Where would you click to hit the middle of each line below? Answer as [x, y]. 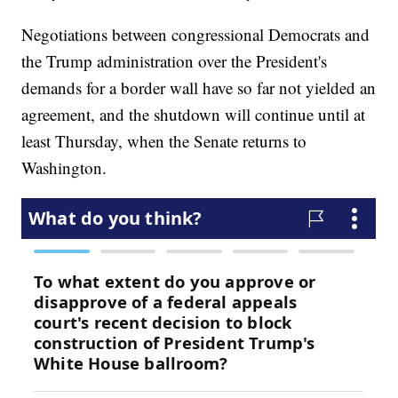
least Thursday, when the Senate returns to [164, 141]
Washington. [64, 168]
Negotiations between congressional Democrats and [196, 35]
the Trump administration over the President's [175, 61]
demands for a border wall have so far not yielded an [199, 88]
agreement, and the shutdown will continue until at [194, 115]
